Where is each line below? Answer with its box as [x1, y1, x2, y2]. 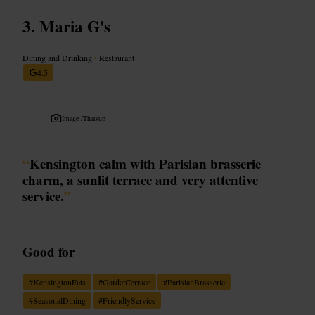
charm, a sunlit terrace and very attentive [22, 169, 258, 189]
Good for [22, 241, 75, 261]
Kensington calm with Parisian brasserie [30, 153, 261, 173]
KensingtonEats [33, 276, 86, 288]
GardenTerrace [103, 276, 150, 288]
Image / [62, 112, 83, 123]
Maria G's [39, 13, 110, 38]
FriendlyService [103, 294, 155, 306]
